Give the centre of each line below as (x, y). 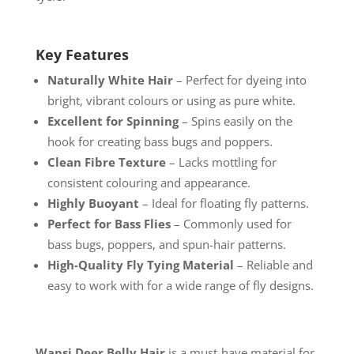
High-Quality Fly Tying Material (140, 265)
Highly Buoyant (93, 203)
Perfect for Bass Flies (109, 224)
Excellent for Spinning (113, 121)
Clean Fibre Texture (106, 162)
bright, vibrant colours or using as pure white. (171, 101)
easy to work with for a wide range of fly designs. (180, 286)
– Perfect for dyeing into (239, 80)
